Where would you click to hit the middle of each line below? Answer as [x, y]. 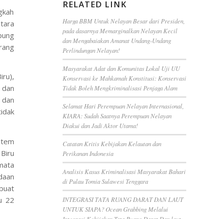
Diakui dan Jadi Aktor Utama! [100, 125]
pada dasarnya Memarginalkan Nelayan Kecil [120, 31]
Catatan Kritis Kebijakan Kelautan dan [112, 143]
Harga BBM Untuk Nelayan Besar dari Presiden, [123, 21]
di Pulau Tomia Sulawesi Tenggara [105, 181]
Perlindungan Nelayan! [91, 50]
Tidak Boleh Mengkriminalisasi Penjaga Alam [120, 88]
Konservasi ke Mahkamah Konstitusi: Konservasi [124, 78]
